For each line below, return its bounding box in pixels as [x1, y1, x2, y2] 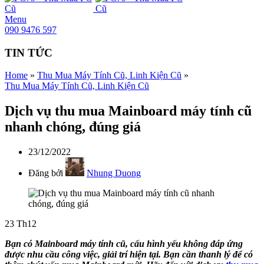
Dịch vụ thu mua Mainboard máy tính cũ [5, 103, 252, 119]
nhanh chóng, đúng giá [5, 119, 141, 135]
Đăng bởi [28, 168, 63, 179]
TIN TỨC [5, 46, 52, 59]
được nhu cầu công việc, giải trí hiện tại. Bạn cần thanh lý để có [5, 249, 253, 260]
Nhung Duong [87, 168, 141, 179]
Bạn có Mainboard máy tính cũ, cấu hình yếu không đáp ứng [5, 239, 243, 249]
